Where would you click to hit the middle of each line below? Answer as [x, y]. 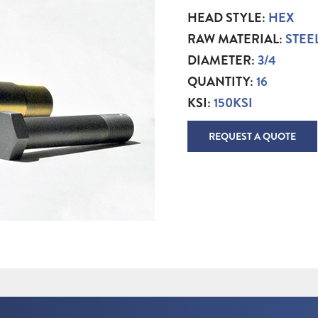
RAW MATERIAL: [236, 39]
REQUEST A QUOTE [252, 136]
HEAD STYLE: [228, 18]
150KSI [233, 103]
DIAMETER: [223, 60]
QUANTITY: [222, 82]
